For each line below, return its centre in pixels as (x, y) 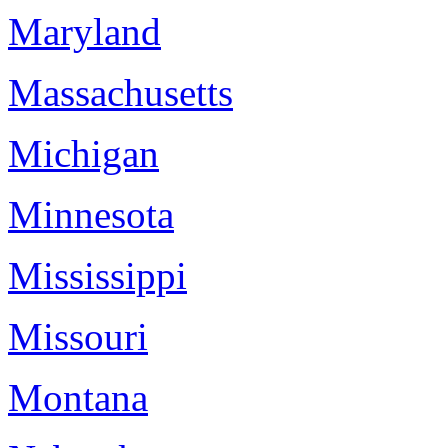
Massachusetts (120, 92)
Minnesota (91, 214)
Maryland (84, 31)
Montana (78, 397)
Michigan (83, 153)
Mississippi (97, 275)
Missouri (78, 336)
